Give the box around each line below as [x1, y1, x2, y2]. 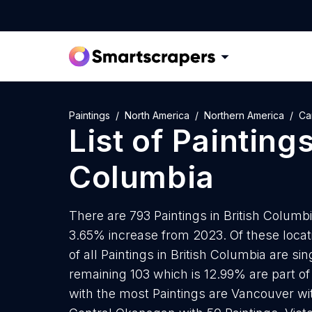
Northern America [204, 109, 284, 121]
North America [125, 109, 189, 121]
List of [69, 122, 172, 159]
